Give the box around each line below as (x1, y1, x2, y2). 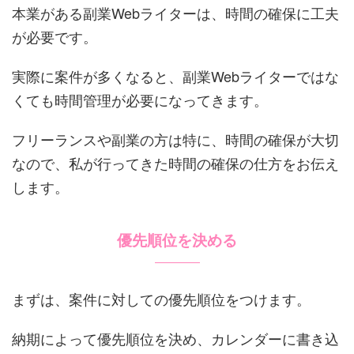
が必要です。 (12, 25, 97, 47)
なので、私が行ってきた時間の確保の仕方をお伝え (12, 152, 339, 173)
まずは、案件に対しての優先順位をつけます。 (12, 288, 311, 309)
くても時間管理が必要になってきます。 (12, 88, 268, 110)
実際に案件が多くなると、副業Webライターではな (12, 65, 339, 86)
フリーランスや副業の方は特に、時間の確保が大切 (12, 128, 339, 149)
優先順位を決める (117, 232, 237, 249)
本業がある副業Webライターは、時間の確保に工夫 (12, 2, 339, 23)
